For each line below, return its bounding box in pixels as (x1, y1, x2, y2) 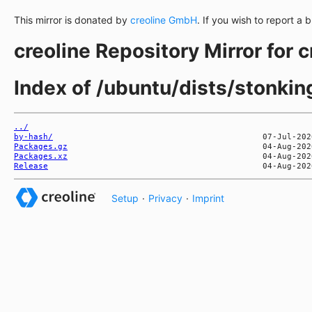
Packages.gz (14, 141, 68, 151)
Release (14, 160, 48, 171)
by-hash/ (14, 131, 53, 141)
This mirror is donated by (14, 14, 130, 26)
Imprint (192, 192, 224, 204)
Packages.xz (14, 150, 68, 161)
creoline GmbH (130, 14, 197, 26)
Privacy (148, 192, 182, 204)
